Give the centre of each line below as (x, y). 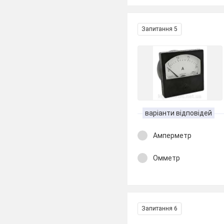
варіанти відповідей (179, 113)
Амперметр (172, 135)
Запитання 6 (160, 208)
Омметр (167, 158)
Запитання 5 (160, 29)
